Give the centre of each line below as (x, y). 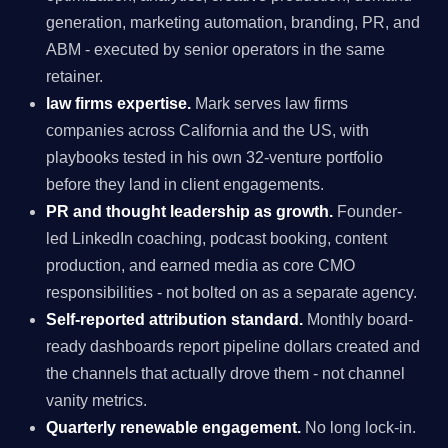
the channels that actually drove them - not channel (226, 374)
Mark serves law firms (270, 104)
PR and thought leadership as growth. (190, 212)
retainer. (75, 77)
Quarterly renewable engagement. (174, 428)
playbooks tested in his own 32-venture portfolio (215, 158)
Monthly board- (358, 320)
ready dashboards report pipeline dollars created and (233, 347)
